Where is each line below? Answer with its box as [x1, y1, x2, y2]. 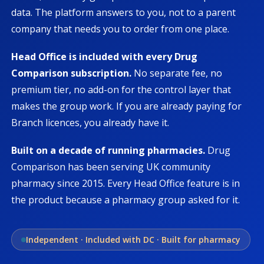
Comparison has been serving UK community [11, 160, 211, 174]
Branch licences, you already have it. [11, 115, 170, 129]
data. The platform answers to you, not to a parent [11, 5, 236, 19]
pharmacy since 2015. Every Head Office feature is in [11, 177, 240, 190]
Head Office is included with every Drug [11, 49, 198, 63]
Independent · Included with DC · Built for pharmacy [26, 234, 241, 246]
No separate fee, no [131, 66, 223, 80]
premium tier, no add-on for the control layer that [11, 82, 232, 96]
